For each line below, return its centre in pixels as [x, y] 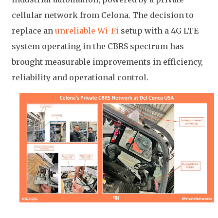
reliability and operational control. [80, 77]
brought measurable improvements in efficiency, [107, 62]
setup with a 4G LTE [159, 31]
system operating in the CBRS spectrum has [98, 46]
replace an [33, 31]
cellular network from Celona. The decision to [103, 15]
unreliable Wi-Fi [87, 31]
